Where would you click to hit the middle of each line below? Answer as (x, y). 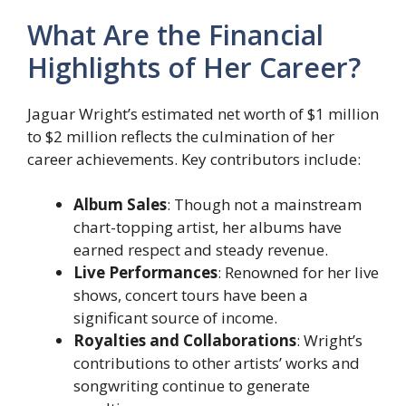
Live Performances (145, 273)
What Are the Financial (175, 34)
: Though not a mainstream (264, 205)
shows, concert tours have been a (191, 295)
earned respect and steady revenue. (201, 250)
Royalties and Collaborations (185, 341)
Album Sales (120, 205)
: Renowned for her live (298, 273)
